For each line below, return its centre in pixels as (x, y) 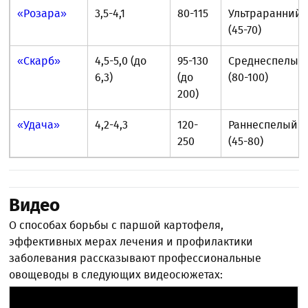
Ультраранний (265, 14)
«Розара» (42, 14)
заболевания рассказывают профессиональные (135, 258)
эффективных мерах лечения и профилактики (131, 242)
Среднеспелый (267, 61)
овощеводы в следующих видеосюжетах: (116, 275)
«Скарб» (39, 61)
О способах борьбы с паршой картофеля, (117, 225)
